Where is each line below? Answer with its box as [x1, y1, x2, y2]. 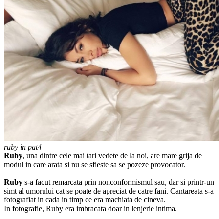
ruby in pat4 [4, 142, 42, 151]
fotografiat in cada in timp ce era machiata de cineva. [4, 195, 166, 204]
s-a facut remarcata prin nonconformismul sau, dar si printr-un [24, 177, 214, 186]
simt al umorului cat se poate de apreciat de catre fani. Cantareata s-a [4, 186, 214, 195]
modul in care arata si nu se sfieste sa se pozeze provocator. [4, 160, 185, 169]
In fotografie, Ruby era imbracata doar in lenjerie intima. [4, 204, 177, 213]
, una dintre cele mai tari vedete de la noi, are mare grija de [22, 151, 202, 160]
